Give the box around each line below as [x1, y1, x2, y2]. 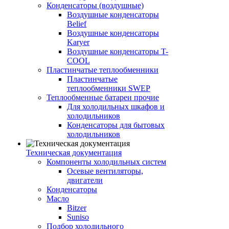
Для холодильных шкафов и [67, 102, 165, 111]
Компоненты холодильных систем [47, 157, 166, 166]
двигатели [67, 176, 103, 185]
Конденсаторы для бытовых [67, 121, 165, 129]
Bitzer [67, 203, 86, 212]
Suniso [67, 213, 89, 221]
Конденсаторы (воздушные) [47, 1, 144, 10]
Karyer [67, 38, 89, 47]
